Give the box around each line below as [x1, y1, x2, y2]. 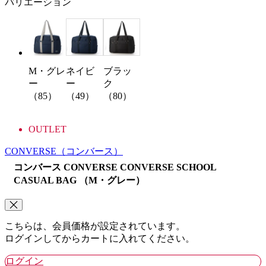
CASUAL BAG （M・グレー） [14, 175, 145, 186]
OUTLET [28, 124, 66, 135]
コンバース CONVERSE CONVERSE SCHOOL [14, 162, 216, 173]
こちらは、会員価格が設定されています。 [5, 221, 185, 232]
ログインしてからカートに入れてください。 [5, 233, 195, 244]
